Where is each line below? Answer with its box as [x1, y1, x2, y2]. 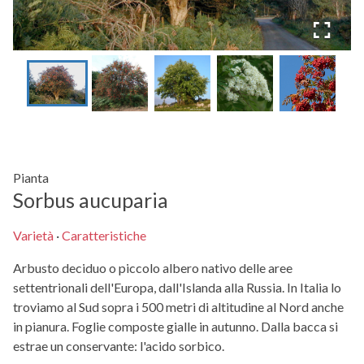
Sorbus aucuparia [13, 188, 168, 213]
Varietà [13, 227, 54, 244]
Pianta [13, 170, 49, 186]
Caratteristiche [62, 227, 146, 244]
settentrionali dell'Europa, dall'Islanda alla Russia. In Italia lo [13, 279, 341, 296]
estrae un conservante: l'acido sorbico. [13, 338, 224, 354]
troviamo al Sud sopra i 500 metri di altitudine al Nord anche [13, 299, 344, 315]
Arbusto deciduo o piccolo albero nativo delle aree [13, 260, 292, 276]
